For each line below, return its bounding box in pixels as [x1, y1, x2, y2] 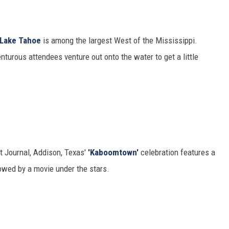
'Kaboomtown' [88, 147, 139, 158]
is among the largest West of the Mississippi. [41, 35, 197, 46]
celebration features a [139, 147, 215, 158]
